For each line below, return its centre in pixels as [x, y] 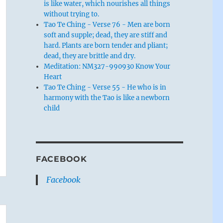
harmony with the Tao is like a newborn [107, 98]
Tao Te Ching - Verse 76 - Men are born [107, 24]
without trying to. [72, 14]
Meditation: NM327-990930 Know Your [107, 66]
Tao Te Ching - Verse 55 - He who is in [105, 87]
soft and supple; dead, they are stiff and [106, 35]
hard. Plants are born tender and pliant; [106, 45]
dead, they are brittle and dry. [90, 56]
